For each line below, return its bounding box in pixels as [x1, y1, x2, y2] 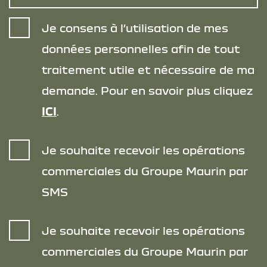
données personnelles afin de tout [42, 42, 240, 55]
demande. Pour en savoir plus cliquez [42, 84, 253, 97]
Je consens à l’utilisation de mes [42, 21, 228, 35]
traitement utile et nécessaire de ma [42, 63, 254, 76]
